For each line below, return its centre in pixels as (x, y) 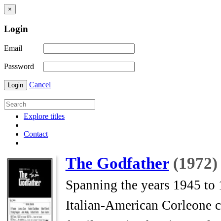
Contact (36, 134)
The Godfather (117, 164)
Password (19, 67)
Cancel (40, 85)
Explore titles (44, 116)
